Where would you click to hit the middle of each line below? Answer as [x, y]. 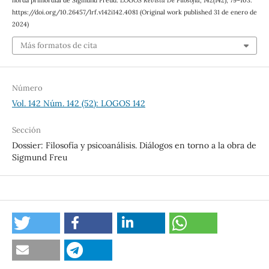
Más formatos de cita [59, 45]
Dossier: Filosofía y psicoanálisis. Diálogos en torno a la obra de [134, 145]
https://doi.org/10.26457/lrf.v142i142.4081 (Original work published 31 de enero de [134, 12]
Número [27, 88]
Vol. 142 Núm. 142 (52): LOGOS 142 [78, 103]
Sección [26, 130]
